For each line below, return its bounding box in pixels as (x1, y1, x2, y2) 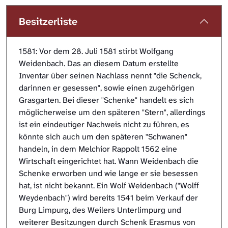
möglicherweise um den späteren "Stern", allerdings (19, 107, 206, 118)
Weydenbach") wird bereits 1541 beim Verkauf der (19, 192, 198, 204)
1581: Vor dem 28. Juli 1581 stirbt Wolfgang (19, 46, 174, 57)
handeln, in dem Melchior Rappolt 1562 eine (19, 144, 177, 155)
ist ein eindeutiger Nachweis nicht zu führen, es (19, 119, 189, 130)
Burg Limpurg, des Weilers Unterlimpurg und (19, 205, 181, 216)
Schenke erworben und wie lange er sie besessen (19, 168, 198, 179)
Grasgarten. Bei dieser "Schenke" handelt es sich (19, 95, 194, 106)
